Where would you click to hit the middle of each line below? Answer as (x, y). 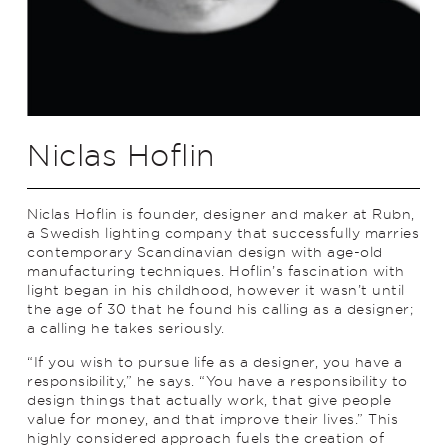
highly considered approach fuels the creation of (205, 437)
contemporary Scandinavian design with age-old (205, 251)
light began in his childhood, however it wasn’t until (216, 289)
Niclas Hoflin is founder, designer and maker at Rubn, (221, 213)
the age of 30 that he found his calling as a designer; (220, 308)
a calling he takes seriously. (126, 327)
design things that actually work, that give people (209, 399)
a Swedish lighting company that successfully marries (223, 232)
